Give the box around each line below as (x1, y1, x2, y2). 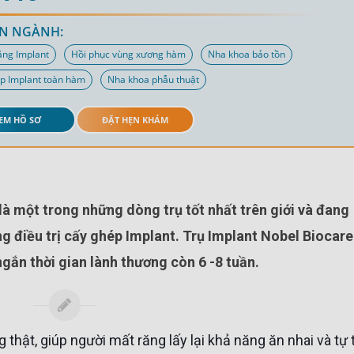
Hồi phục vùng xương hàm (71, 47, 186, 62)
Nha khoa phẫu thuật (107, 73, 200, 87)
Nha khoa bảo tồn (208, 47, 286, 62)
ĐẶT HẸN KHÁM (102, 114, 169, 126)
